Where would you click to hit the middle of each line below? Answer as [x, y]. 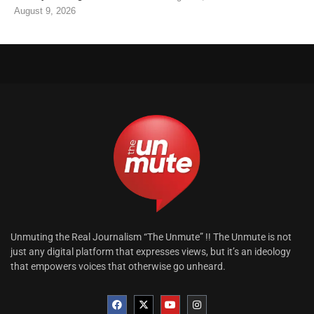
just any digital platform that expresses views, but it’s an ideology [151, 252]
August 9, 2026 [45, 11]
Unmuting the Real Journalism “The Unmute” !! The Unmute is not [151, 237]
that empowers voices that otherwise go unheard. [118, 267]
